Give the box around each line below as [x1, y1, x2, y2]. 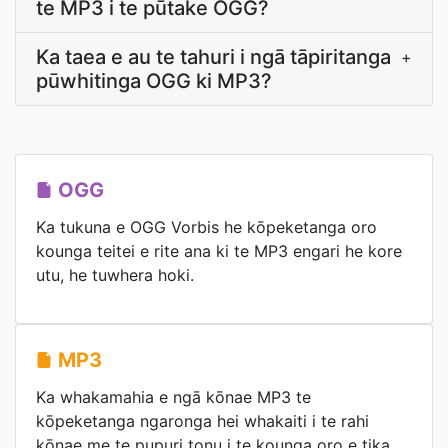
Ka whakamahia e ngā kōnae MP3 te [36, 387, 311, 407]
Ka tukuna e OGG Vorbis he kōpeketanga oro [36, 217, 377, 237]
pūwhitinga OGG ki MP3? [36, 69, 272, 93]
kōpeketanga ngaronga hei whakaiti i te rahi [36, 411, 369, 431]
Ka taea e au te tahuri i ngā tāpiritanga [36, 45, 391, 69]
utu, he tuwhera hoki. [36, 265, 194, 285]
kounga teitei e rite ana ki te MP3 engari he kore [36, 241, 402, 261]
